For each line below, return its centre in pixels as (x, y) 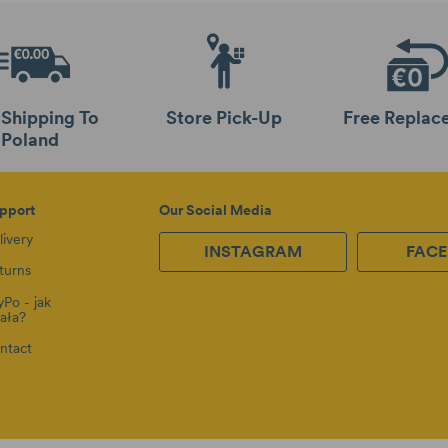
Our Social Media (216, 210)
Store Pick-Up (223, 118)
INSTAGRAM (252, 251)
